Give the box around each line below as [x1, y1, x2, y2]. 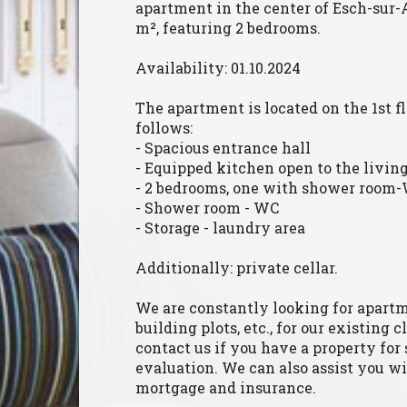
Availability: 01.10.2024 [135, 58, 301, 78]
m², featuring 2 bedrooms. [135, 18, 321, 38]
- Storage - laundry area [135, 218, 305, 238]
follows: [135, 118, 193, 138]
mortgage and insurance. [135, 378, 316, 398]
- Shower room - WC [135, 198, 279, 218]
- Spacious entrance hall [135, 138, 311, 158]
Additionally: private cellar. [135, 258, 338, 278]
